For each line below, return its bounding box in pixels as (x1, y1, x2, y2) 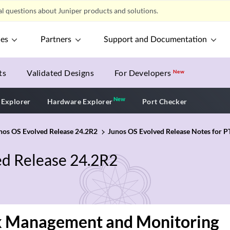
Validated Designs (27, 68, 94, 78)
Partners (41, 35, 72, 44)
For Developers (114, 68, 174, 78)
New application (125, 95, 186, 105)
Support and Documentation (104, 35, 207, 44)
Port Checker (142, 97, 187, 106)
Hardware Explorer (47, 97, 113, 106)
